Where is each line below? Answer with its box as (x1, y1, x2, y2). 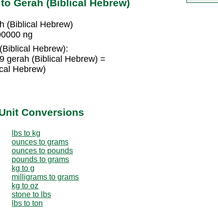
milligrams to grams (12, 172, 79, 181)
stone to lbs (12, 190, 51, 199)
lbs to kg (12, 128, 40, 137)
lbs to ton (12, 199, 43, 207)
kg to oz (12, 181, 38, 190)
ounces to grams (12, 137, 69, 146)
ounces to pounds (12, 146, 73, 155)
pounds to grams (12, 155, 69, 163)
